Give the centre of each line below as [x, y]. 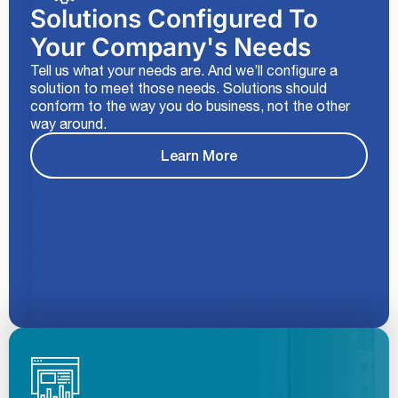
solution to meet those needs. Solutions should [179, 88]
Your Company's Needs [171, 48]
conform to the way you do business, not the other [190, 106]
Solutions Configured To [174, 19]
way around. [68, 124]
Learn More [199, 155]
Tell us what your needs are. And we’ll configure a [184, 71]
